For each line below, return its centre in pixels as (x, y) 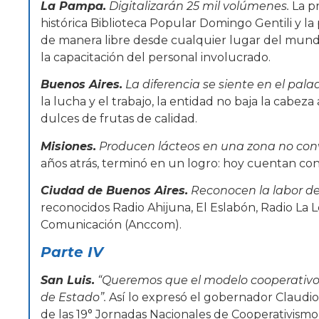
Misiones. (68, 146)
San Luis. (68, 281)
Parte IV (72, 252)
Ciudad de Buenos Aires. (114, 190)
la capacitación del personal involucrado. (156, 57)
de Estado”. (73, 298)
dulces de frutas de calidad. (119, 119)
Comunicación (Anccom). (111, 224)
